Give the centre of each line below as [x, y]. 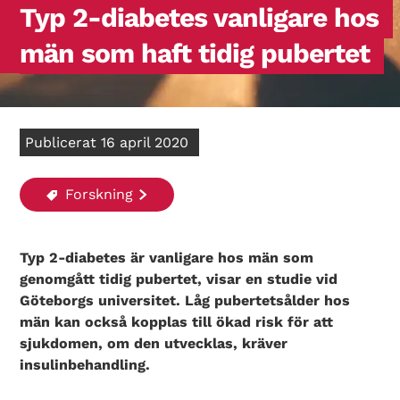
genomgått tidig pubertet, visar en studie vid [179, 279]
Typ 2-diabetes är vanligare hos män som [167, 258]
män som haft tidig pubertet [195, 53]
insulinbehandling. [85, 365]
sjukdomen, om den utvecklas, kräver [154, 343]
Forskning [97, 194]
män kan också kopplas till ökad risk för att [177, 322]
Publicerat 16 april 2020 [107, 142]
